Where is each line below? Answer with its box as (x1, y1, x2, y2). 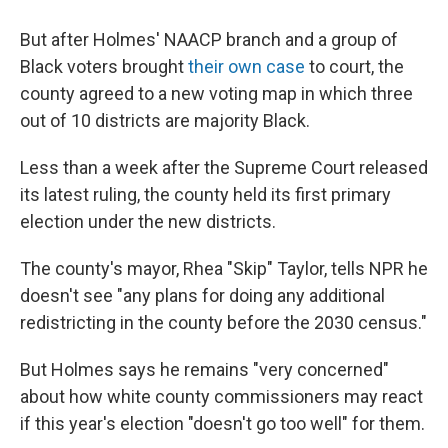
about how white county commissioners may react (20, 386, 423, 407)
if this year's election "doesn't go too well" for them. (20, 413, 425, 434)
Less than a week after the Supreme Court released (20, 157, 428, 178)
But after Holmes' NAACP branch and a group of (20, 29, 398, 50)
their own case (188, 56, 305, 77)
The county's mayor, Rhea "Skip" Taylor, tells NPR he (20, 258, 428, 279)
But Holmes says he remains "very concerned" (20, 359, 389, 380)
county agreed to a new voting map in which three (20, 83, 413, 104)
